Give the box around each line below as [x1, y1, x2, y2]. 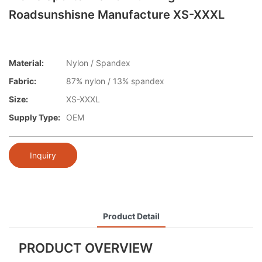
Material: [9, 58, 44, 68]
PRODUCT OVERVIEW [18, 240, 153, 256]
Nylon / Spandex [66, 58, 130, 68]
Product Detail [102, 211, 160, 221]
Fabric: [9, 76, 36, 87]
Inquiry [30, 150, 56, 160]
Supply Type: [9, 112, 60, 123]
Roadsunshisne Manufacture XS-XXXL [9, 8, 225, 22]
